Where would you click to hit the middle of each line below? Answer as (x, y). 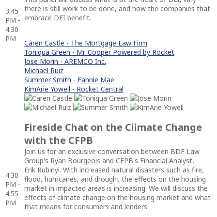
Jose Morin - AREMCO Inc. (65, 61)
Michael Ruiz (44, 70)
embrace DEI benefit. (58, 17)
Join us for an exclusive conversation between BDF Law (112, 151)
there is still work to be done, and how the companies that (117, 8)
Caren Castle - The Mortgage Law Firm (86, 43)
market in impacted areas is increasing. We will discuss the (116, 188)
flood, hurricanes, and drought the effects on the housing (115, 179)
